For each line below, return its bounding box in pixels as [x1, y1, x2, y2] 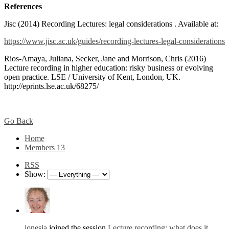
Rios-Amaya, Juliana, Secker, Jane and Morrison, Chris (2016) [4, 54, 206, 63]
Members [25, 143, 57, 152]
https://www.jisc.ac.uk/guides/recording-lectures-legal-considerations [4, 37, 225, 46]
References [4, 2, 42, 11]
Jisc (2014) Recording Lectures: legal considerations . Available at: [4, 19, 218, 29]
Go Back [4, 117, 33, 126]
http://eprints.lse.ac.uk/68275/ [4, 82, 99, 91]
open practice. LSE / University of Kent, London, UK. [4, 73, 180, 82]
